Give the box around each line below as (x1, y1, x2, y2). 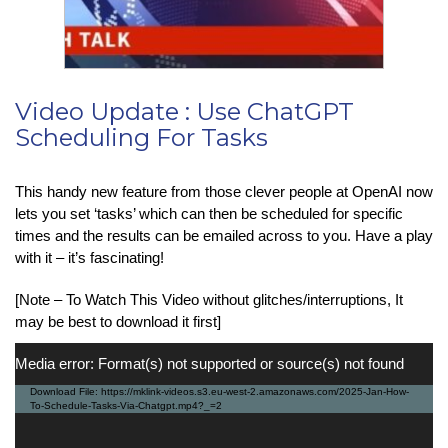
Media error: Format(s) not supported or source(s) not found (15, 354, 404, 372)
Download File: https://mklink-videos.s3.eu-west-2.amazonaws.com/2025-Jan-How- (30, 385, 409, 397)
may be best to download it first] (15, 312, 221, 330)
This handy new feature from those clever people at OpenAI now (15, 182, 433, 200)
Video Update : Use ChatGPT (15, 96, 354, 126)
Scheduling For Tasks (15, 122, 268, 152)
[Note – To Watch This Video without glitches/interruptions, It (15, 290, 403, 308)
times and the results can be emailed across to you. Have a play (15, 226, 433, 244)
